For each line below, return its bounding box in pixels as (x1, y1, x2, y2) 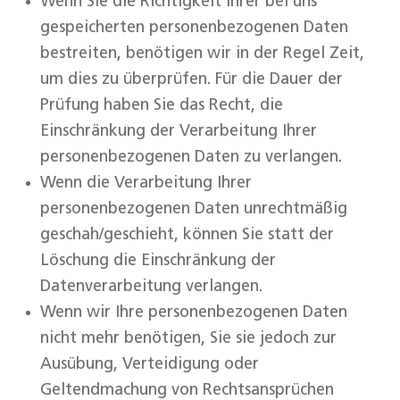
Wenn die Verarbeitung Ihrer (40, 175, 252, 191)
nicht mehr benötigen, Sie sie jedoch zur (40, 330, 337, 346)
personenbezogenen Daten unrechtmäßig (40, 201, 347, 217)
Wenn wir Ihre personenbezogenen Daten (40, 304, 347, 321)
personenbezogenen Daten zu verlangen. (40, 149, 342, 165)
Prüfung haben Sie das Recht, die (40, 97, 283, 113)
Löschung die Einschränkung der (40, 253, 276, 269)
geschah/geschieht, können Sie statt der (40, 227, 334, 243)
